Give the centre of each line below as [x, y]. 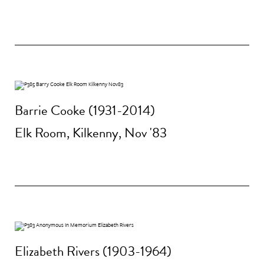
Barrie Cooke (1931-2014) [85, 110]
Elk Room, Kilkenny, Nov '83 [91, 132]
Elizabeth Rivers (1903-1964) [93, 251]
